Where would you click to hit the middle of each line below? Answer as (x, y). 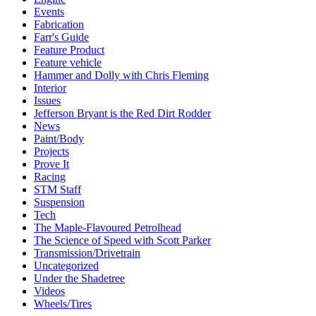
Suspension (59, 202)
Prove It (51, 164)
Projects (51, 152)
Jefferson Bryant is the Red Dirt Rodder (122, 114)
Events (49, 12)
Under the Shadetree (79, 279)
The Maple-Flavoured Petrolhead (108, 228)
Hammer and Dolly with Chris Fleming (121, 75)
